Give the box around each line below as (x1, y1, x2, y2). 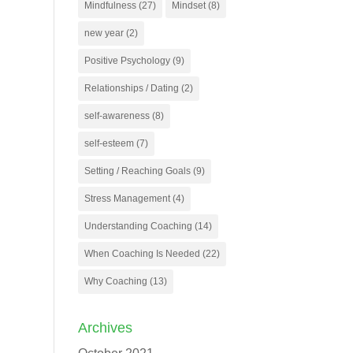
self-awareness (84, 110, 150, 121)
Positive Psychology (84, 55, 170, 66)
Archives (77, 320, 132, 336)
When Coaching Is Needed (84, 248, 200, 259)
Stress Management (84, 193, 170, 204)
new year (84, 28, 124, 39)
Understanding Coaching (84, 221, 192, 232)
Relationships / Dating (84, 83, 179, 94)
